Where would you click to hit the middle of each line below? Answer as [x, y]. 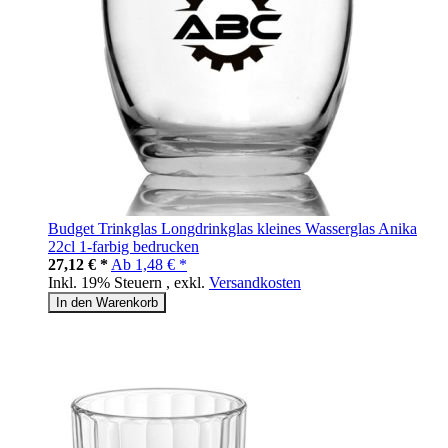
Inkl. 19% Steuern [107, 283]
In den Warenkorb [107, 303]
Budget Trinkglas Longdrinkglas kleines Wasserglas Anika [232, 229]
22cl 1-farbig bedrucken [123, 247]
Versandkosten [255, 283]
